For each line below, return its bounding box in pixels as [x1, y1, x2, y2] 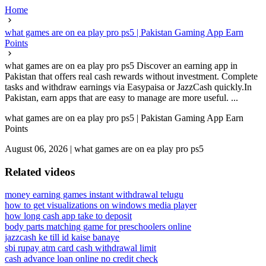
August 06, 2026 [5, 144, 68, 154]
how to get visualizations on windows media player [5, 200, 197, 211]
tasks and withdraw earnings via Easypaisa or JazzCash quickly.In [5, 82, 252, 92]
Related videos [5, 165, 75, 178]
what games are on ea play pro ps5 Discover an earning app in [5, 61, 237, 71]
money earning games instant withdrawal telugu [5, 189, 183, 200]
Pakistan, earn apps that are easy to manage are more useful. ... [5, 93, 238, 103]
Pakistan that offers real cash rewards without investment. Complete [5, 71, 258, 81]
